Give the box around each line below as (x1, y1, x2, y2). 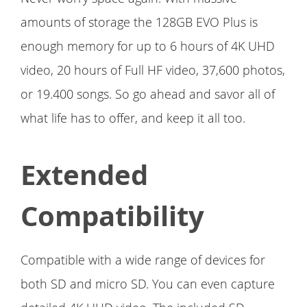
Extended (21, 156, 148, 195)
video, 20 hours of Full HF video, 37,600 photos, (21, 62, 285, 79)
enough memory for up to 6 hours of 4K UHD (21, 38, 275, 55)
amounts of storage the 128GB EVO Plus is (21, 14, 258, 31)
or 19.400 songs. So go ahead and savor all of (21, 86, 275, 103)
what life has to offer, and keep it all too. (21, 110, 245, 127)
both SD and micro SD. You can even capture (21, 275, 275, 293)
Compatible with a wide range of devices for (21, 251, 265, 269)
